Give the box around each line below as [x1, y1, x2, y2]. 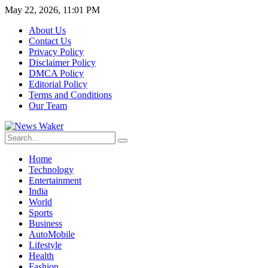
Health [29, 251, 54, 261]
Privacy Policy [29, 47, 84, 57]
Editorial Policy [29, 79, 87, 89]
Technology [29, 165, 74, 175]
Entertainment [29, 175, 81, 185]
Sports [29, 208, 53, 218]
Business [29, 218, 62, 229]
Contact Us [29, 36, 71, 46]
